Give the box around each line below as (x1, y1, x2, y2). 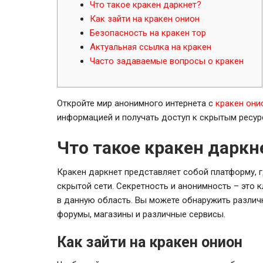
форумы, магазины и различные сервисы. (57, 208, 225, 220)
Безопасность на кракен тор (90, 27, 206, 38)
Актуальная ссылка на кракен (90, 41, 211, 52)
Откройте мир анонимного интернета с (57, 97, 215, 109)
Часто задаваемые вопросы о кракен (90, 55, 244, 66)
